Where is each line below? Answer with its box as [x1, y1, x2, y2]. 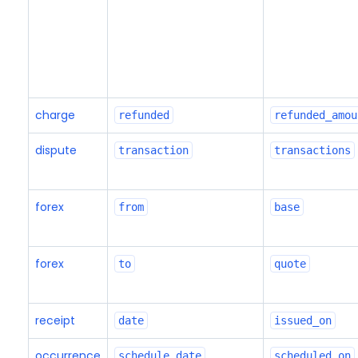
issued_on [273, 314, 332, 327]
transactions [273, 144, 351, 157]
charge [34, 107, 75, 123]
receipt [34, 312, 75, 328]
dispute [34, 142, 77, 158]
